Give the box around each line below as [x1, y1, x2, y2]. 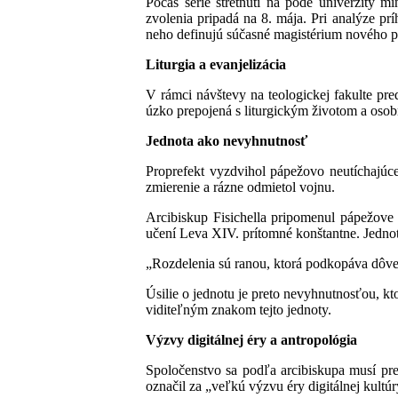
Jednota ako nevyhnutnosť [146, 132, 307, 148]
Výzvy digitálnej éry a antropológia [146, 331, 357, 347]
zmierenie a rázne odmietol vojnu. [146, 179, 335, 195]
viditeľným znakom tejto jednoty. [146, 301, 331, 317]
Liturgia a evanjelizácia [146, 56, 286, 72]
